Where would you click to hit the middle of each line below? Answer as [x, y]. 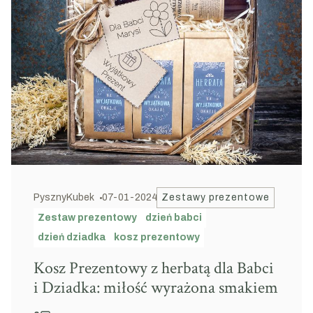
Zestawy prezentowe [216, 197]
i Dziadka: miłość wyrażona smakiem [156, 287]
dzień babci [174, 218]
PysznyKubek [64, 197]
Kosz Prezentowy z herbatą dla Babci [154, 268]
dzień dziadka [72, 237]
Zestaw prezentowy [87, 218]
